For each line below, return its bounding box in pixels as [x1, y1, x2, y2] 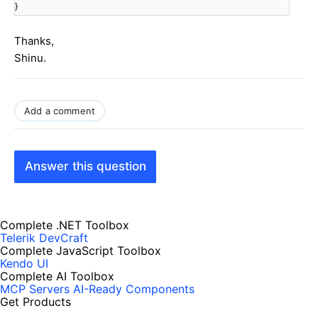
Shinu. [14, 50, 46, 65]
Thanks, [14, 33, 54, 48]
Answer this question [24, 159, 146, 174]
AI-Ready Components [73, 282, 194, 297]
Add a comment [24, 104, 96, 116]
